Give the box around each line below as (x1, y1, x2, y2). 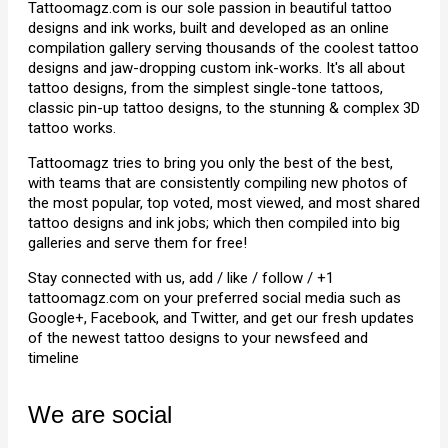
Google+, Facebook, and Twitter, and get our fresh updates (28, 309, 414, 327)
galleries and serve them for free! (28, 234, 247, 252)
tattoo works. (28, 119, 116, 137)
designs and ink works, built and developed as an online (28, 19, 389, 37)
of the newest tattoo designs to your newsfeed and (28, 329, 368, 347)
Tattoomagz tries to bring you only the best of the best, (28, 154, 393, 172)
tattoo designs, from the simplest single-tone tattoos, (28, 79, 383, 97)
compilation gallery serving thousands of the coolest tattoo (28, 39, 419, 57)
